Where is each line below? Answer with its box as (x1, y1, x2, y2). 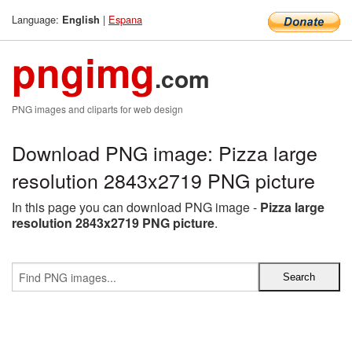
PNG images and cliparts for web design (12, 102, 183, 115)
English (62, 13, 100, 27)
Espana (108, 12, 142, 27)
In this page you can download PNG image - (12, 198, 260, 216)
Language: (12, 12, 62, 27)
